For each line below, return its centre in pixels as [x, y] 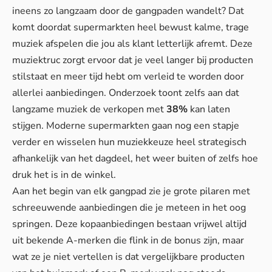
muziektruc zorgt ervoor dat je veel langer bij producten [133, 60]
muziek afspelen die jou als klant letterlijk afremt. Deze [132, 43]
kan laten [209, 109]
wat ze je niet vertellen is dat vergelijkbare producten [128, 257]
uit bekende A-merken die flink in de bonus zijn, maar [128, 240]
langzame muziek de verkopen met [89, 109]
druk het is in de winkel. [64, 175]
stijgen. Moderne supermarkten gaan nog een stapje [126, 125]
